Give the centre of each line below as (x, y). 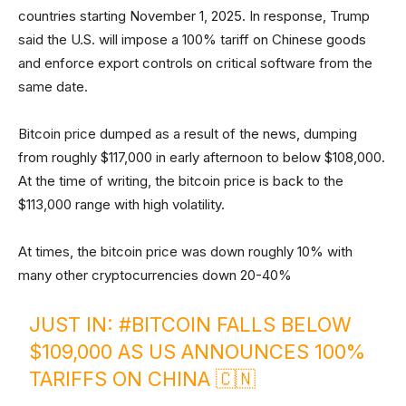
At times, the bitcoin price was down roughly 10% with (185, 251)
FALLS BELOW (282, 324)
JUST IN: (74, 324)
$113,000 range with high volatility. (121, 204)
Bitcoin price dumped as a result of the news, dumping (188, 134)
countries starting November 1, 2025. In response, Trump (194, 16)
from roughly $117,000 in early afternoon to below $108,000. (202, 157)
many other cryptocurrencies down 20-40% (155, 275)
